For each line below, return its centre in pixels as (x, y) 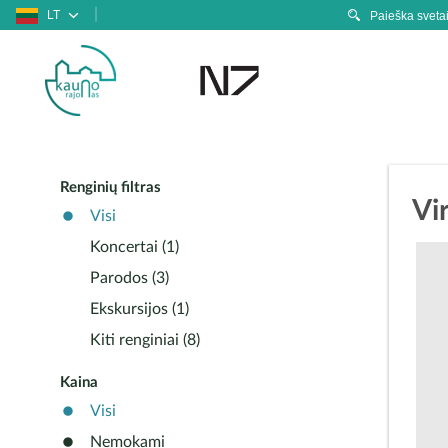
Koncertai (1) (134, 247)
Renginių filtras (110, 187)
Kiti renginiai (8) (145, 340)
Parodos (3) (129, 278)
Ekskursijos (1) (139, 309)
